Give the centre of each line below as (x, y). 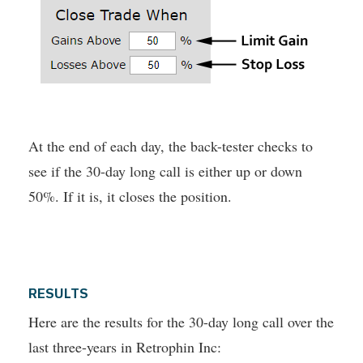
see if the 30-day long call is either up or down (165, 171)
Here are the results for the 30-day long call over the (181, 322)
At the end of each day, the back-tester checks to (171, 146)
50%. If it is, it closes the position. (130, 196)
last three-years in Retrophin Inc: (125, 347)
